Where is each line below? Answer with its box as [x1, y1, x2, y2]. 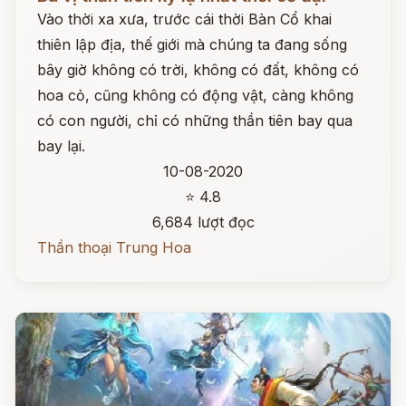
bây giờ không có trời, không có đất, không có [37, 61, 359, 79]
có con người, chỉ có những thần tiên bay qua [37, 111, 353, 130]
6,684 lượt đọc [151, 213, 255, 231]
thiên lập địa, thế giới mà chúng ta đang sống [37, 35, 347, 53]
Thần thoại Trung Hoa [37, 238, 191, 256]
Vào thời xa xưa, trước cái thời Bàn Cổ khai [37, 10, 332, 28]
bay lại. [37, 137, 85, 155]
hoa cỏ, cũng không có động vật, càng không [37, 86, 353, 104]
